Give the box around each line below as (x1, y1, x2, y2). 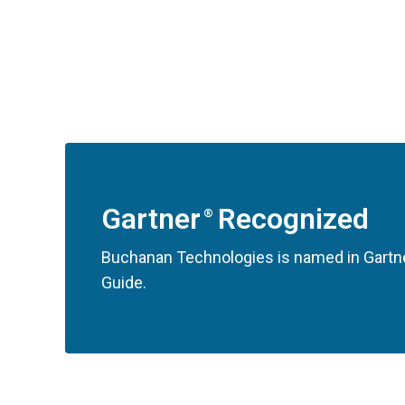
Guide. (101, 273, 146, 292)
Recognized (211, 202, 369, 236)
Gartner (101, 202, 201, 236)
